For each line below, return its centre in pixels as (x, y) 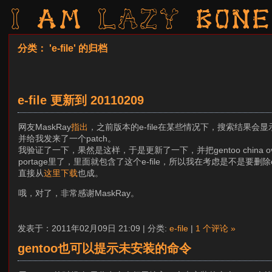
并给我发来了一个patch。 (67, 138)
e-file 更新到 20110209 (81, 100)
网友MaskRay (45, 127)
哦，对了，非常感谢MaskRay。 (79, 193)
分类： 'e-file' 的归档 (63, 49)
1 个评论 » (216, 228)
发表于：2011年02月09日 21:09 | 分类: (93, 228)
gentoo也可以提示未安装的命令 (104, 248)
